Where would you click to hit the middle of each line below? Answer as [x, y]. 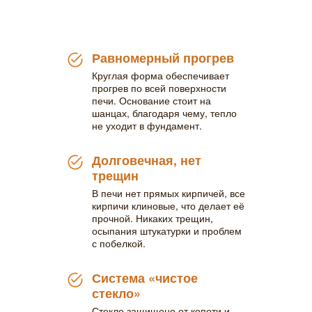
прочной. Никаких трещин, [153, 218]
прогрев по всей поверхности [159, 88]
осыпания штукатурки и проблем [167, 231]
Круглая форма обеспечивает [161, 75]
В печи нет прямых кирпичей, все [169, 193]
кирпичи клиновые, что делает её [168, 205]
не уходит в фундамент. [147, 125]
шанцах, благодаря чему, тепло [164, 113]
